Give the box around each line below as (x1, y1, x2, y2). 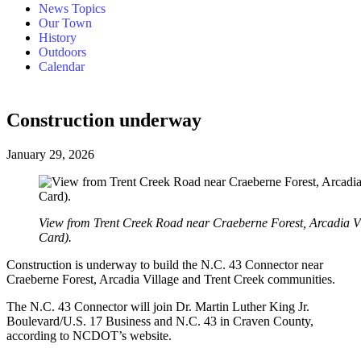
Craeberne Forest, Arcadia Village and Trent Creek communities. (6, 272, 335, 286)
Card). (39, 230, 72, 244)
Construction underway (6, 109, 201, 131)
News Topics (39, 2, 106, 15)
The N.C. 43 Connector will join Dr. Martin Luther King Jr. (6, 299, 309, 313)
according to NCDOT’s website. (6, 328, 172, 342)
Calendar (39, 60, 85, 73)
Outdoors (39, 45, 86, 59)
